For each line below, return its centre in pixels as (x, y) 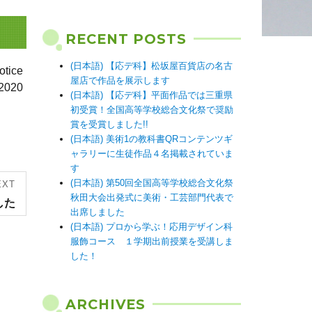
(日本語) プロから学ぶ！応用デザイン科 (151, 227)
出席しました (97, 212)
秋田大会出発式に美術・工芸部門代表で (152, 197)
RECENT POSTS (126, 39)
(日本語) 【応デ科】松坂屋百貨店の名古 (151, 66)
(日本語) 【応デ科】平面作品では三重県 (151, 95)
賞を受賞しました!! (109, 124)
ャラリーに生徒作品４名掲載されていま (152, 154)
